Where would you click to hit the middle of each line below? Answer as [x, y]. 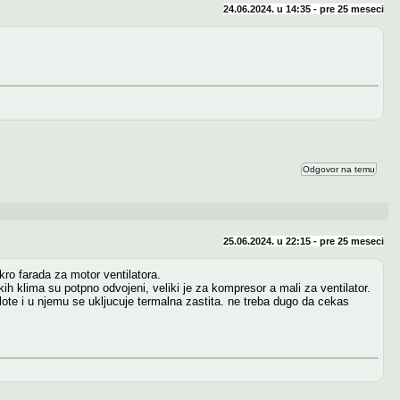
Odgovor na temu [338, 169]
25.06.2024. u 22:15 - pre [280, 241]
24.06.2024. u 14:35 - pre [280, 8]
